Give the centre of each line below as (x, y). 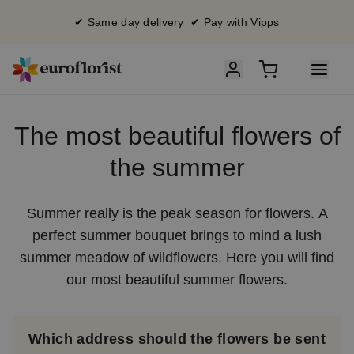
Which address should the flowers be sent (177, 339)
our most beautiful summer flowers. (177, 280)
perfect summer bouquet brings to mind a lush (177, 235)
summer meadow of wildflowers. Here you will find (177, 258)
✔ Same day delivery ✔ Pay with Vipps (177, 22)
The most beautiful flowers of (177, 136)
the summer (177, 168)
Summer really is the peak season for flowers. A (177, 213)
